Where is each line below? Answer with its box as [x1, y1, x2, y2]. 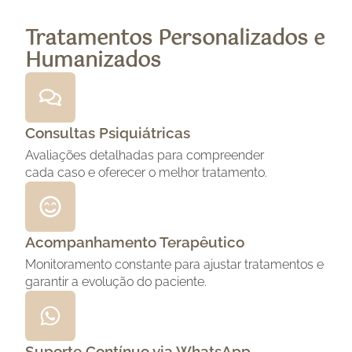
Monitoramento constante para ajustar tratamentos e [25, 257, 324, 273]
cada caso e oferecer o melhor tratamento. [25, 165, 267, 181]
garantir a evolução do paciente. [25, 274, 207, 290]
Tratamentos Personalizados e [25, 22, 324, 57]
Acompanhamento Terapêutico [25, 233, 244, 251]
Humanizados [25, 44, 161, 79]
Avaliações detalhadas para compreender [25, 148, 264, 163]
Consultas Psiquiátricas [25, 124, 190, 142]
